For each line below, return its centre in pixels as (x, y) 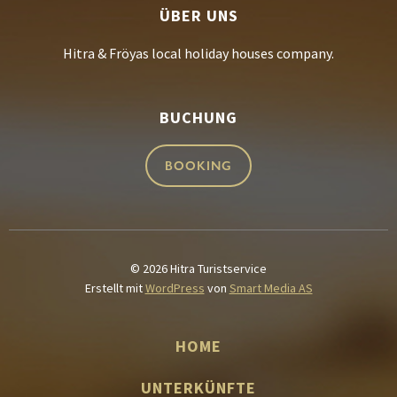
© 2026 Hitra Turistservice (198, 269)
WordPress (175, 288)
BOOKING (198, 166)
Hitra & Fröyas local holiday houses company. (198, 53)
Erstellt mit (115, 288)
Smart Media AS (271, 288)
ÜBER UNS (198, 16)
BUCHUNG (198, 117)
